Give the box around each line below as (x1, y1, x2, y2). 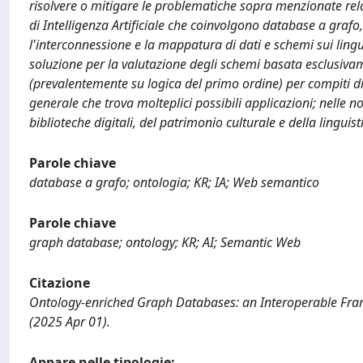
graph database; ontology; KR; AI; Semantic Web (29, 233, 301, 251)
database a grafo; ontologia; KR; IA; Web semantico (29, 173, 319, 191)
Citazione (29, 274, 90, 292)
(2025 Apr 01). (29, 313, 110, 331)
